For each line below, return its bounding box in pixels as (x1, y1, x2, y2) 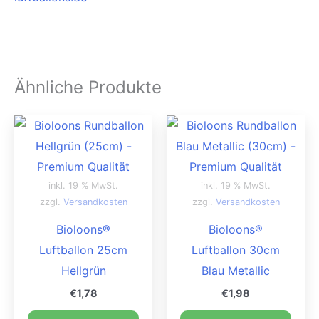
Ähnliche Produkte (14, 76, 162, 98)
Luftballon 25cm (39, 242, 127, 257)
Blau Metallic (202, 263, 270, 278)
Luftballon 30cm (192, 242, 280, 257)
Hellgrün (61, 263, 106, 278)
